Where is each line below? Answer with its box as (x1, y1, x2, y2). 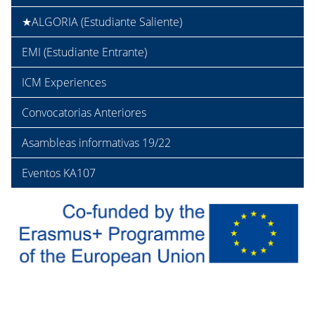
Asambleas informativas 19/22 (22, 134, 171, 150)
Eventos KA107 (22, 165, 96, 181)
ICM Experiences (22, 74, 106, 90)
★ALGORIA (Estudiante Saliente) (22, 13, 182, 30)
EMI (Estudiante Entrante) (22, 44, 147, 60)
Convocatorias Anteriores (22, 104, 146, 120)
